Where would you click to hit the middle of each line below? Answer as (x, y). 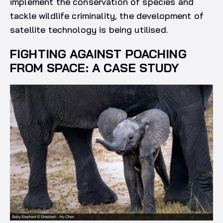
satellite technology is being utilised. (90, 30)
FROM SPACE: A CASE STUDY (95, 68)
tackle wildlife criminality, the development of (107, 16)
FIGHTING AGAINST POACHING (98, 54)
